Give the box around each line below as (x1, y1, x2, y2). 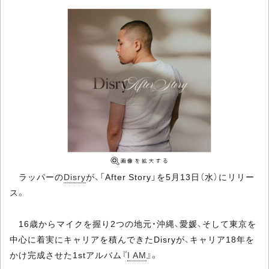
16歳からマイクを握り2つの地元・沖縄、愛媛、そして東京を (10, 217, 256, 229)
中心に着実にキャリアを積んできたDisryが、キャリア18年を (10, 233, 255, 245)
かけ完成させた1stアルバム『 (10, 249, 127, 261)
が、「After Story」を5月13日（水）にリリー (86, 171, 255, 183)
